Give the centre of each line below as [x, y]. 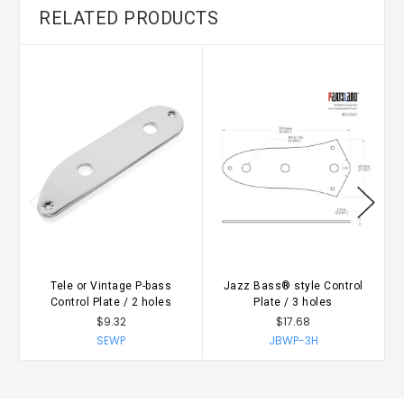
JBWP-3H [293, 340]
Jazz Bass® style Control [293, 285]
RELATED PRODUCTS [129, 18]
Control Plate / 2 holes [111, 302]
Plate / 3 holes [293, 302]
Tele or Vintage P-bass [111, 285]
